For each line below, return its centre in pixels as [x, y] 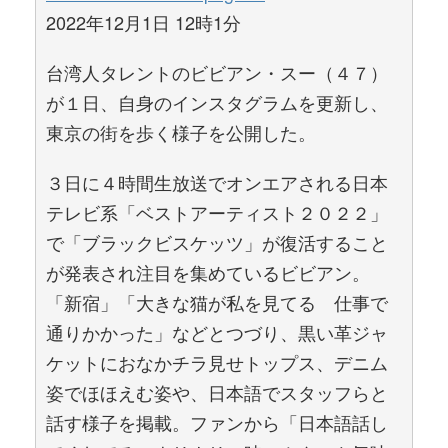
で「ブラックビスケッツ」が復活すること [217, 242]
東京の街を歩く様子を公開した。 [181, 132]
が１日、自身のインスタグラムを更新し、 [217, 102]
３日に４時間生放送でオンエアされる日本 [217, 182]
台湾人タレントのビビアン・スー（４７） [217, 72]
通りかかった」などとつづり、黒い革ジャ [217, 332]
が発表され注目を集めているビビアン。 [208, 272]
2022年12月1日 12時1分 [143, 22]
